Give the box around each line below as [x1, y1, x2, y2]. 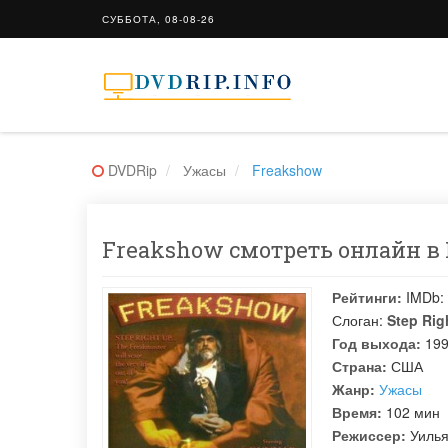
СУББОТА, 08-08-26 [102, 12, 215, 26]
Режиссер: [332, 425, 406, 445]
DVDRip [108, 160, 157, 180]
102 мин [382, 402, 440, 422]
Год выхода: [332, 333, 421, 353]
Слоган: [332, 310, 383, 330]
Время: [332, 402, 382, 422]
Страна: [332, 356, 387, 376]
